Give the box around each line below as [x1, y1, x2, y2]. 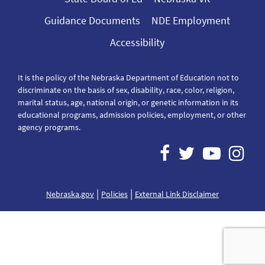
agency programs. [18, 122, 80, 133]
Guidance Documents [44, 14, 140, 28]
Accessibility [109, 35, 164, 50]
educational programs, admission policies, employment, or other [18, 109, 246, 121]
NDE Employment [151, 14, 230, 28]
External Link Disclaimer [135, 189, 219, 200]
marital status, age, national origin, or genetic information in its [18, 97, 238, 108]
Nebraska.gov [46, 189, 94, 200]
